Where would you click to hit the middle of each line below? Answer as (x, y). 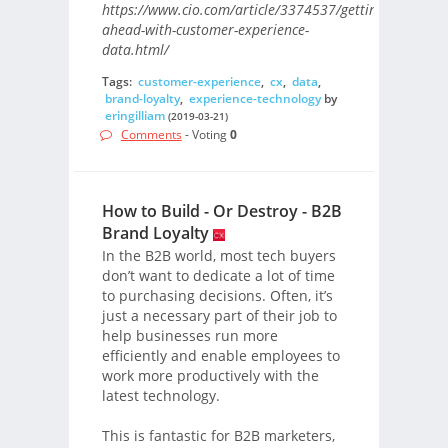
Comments (151, 135)
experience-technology (254, 98)
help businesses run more (189, 336)
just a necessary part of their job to (219, 316)
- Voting (205, 135)
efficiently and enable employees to (220, 356)
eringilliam (134, 115)
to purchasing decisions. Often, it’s (217, 296)
